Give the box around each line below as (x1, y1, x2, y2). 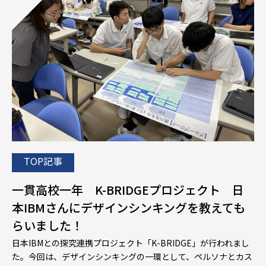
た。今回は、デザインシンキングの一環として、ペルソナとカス (12, 251, 252, 262)
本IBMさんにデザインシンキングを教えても (12, 199, 245, 216)
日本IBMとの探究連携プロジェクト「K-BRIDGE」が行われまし (12, 237, 249, 249)
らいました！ (12, 217, 83, 234)
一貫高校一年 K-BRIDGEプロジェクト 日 (12, 181, 244, 198)
